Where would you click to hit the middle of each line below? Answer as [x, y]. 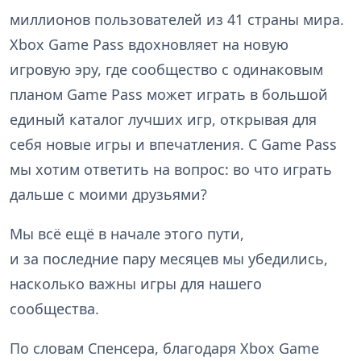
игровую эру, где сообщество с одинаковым [166, 69]
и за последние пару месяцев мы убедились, [169, 258]
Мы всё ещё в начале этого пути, [127, 233]
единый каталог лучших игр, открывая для [163, 119]
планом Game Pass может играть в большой [169, 94]
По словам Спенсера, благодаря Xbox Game [164, 348]
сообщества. [54, 308]
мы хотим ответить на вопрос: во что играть [171, 169]
